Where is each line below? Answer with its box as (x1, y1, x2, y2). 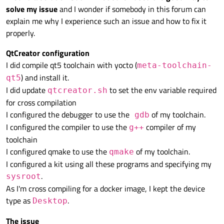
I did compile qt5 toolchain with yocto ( (6, 59, 137, 71)
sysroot (6, 171, 41, 181)
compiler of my (144, 121, 196, 133)
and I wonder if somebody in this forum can (57, 3, 206, 15)
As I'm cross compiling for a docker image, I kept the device (6, 182, 205, 195)
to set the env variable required (107, 84, 216, 96)
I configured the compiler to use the (6, 121, 129, 133)
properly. (6, 27, 35, 39)
